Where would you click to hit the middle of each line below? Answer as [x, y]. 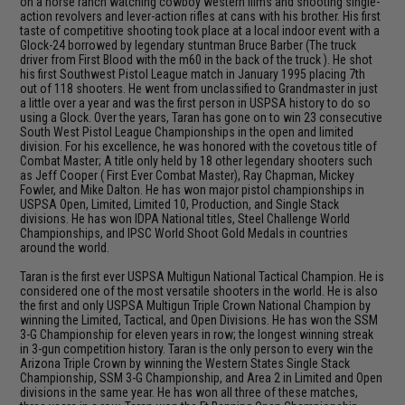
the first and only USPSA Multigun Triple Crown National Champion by [196, 306]
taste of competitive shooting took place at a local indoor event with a [200, 31]
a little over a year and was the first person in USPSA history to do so [196, 103]
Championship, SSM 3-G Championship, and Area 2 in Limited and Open [202, 378]
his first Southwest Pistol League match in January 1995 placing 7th [193, 74]
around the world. [65, 248]
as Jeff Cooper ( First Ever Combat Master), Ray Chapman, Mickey [188, 175]
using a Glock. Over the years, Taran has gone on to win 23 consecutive [202, 118]
